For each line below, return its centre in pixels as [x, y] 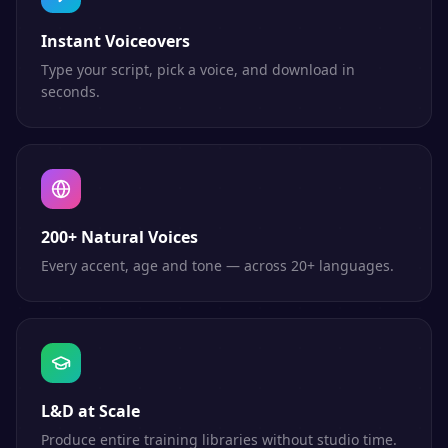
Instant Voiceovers [115, 41]
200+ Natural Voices [119, 237]
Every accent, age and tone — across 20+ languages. [217, 265]
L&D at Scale [90, 411]
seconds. [70, 91]
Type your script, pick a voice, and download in [198, 69]
